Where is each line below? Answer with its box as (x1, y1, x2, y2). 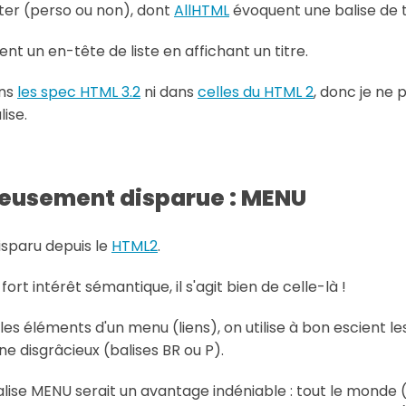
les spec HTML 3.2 (17, 81, 140, 102)
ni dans (140, 81, 198, 102)
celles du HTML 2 (198, 81, 314, 102)
